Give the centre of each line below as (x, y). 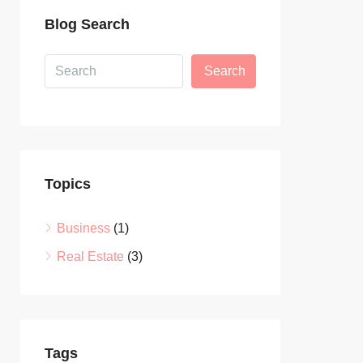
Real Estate (90, 256)
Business (83, 228)
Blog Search (87, 24)
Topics (68, 184)
